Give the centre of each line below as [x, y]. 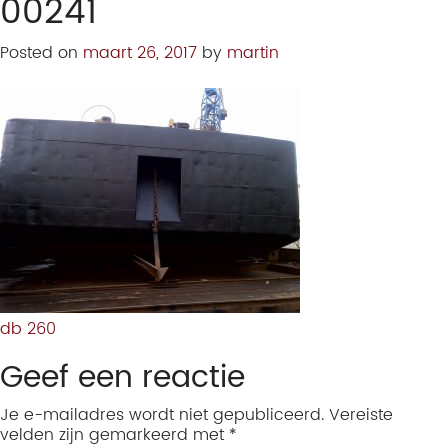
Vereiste [361, 415]
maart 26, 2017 [140, 53]
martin [253, 53]
